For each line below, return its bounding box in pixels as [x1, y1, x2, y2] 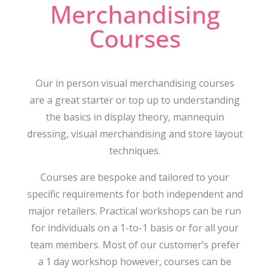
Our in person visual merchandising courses [35, 76, 234, 90]
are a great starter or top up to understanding [30, 93, 240, 107]
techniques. [109, 143, 161, 157]
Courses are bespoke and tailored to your [40, 170, 230, 184]
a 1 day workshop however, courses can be [38, 254, 232, 268]
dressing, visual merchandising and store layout [27, 127, 243, 140]
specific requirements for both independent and [27, 187, 243, 201]
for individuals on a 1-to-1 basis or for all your [31, 221, 239, 234]
